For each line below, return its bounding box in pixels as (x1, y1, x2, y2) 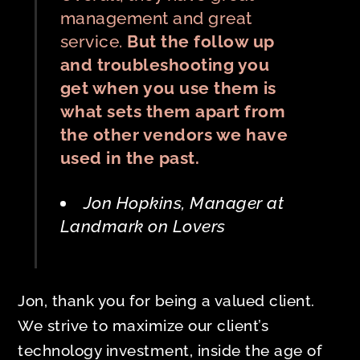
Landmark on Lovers (59, 215, 226, 236)
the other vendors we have (59, 124, 288, 145)
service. (59, 31, 128, 51)
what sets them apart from (59, 100, 286, 121)
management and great (59, 7, 252, 28)
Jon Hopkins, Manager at (83, 192, 284, 213)
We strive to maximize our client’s (18, 316, 269, 334)
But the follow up (127, 31, 275, 51)
